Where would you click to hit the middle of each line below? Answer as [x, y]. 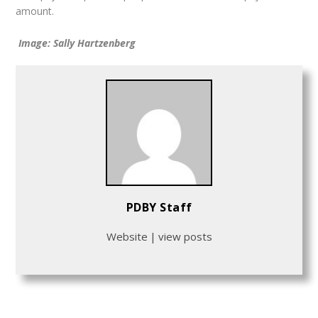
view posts [185, 237]
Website [127, 237]
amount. [35, 11]
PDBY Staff [159, 208]
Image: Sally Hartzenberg [77, 43]
